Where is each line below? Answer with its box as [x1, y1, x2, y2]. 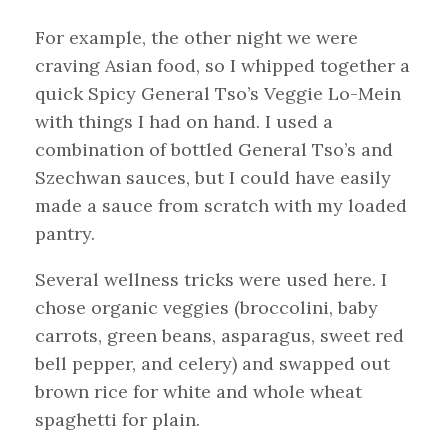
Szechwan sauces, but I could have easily [35, 166, 391, 190]
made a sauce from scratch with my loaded [35, 194, 407, 218]
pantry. [35, 222, 95, 246]
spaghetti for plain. [35, 408, 200, 432]
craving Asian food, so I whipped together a [35, 54, 410, 78]
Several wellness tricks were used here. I [35, 268, 387, 292]
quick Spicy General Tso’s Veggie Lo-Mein [35, 82, 401, 106]
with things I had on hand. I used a [35, 110, 333, 134]
